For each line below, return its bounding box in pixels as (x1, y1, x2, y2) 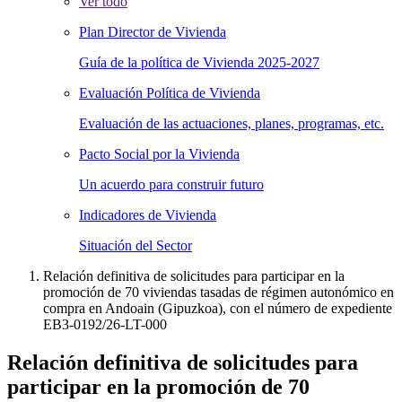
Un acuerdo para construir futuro (79, 177, 264, 192)
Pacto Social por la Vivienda (79, 146, 240, 162)
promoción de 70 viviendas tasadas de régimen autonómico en (43, 284, 394, 300)
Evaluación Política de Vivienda (79, 85, 260, 100)
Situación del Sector (79, 238, 192, 253)
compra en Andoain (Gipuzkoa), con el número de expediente (43, 301, 392, 316)
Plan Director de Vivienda (79, 24, 226, 39)
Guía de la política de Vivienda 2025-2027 (79, 55, 319, 70)
